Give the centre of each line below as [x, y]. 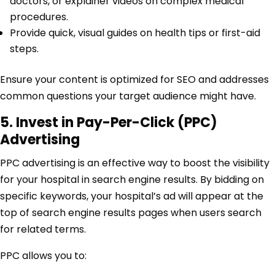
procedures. [39, 17]
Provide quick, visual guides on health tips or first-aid [135, 33]
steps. [24, 49]
